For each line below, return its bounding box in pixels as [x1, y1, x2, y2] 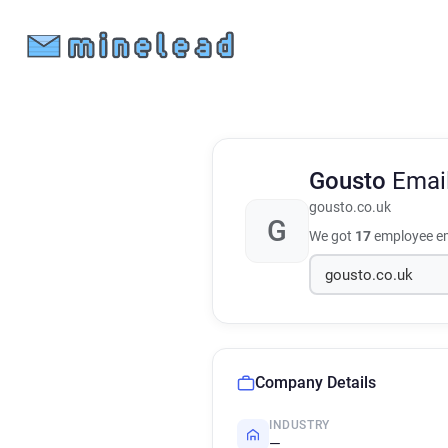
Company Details [255, 373, 376, 392]
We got [309, 228, 355, 244]
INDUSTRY [269, 418, 330, 432]
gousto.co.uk [309, 199, 391, 216]
